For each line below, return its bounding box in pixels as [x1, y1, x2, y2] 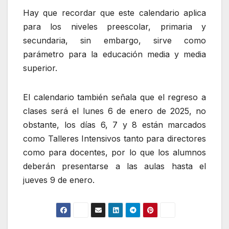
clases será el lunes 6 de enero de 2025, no [23, 106, 206, 117]
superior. [23, 63, 57, 74]
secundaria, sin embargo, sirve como [23, 35, 206, 46]
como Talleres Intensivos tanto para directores [23, 133, 206, 144]
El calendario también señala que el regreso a [23, 92, 206, 103]
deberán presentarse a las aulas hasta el [23, 161, 206, 172]
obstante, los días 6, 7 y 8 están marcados [23, 120, 206, 130]
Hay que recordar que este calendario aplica [23, 8, 206, 18]
